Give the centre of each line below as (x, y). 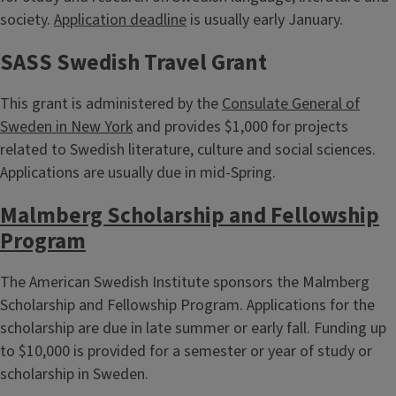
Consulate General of (291, 103)
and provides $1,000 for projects (240, 126)
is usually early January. (265, 19)
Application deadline (120, 19)
